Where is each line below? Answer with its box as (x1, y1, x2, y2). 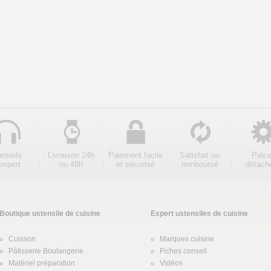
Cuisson (8, 235, 36, 243)
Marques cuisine (160, 235, 214, 243)
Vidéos (160, 259, 183, 267)
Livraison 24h (48, 151, 94, 160)
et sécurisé (116, 160, 155, 169)
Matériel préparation (8, 259, 75, 267)
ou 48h (59, 160, 83, 169)
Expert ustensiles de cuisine (151, 209, 248, 218)
